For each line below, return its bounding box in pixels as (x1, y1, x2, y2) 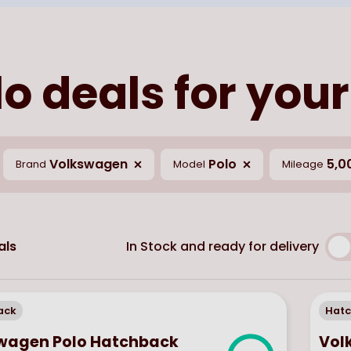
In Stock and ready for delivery (126, 237, 320, 255)
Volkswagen (49, 154, 128, 173)
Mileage (282, 157, 324, 172)
